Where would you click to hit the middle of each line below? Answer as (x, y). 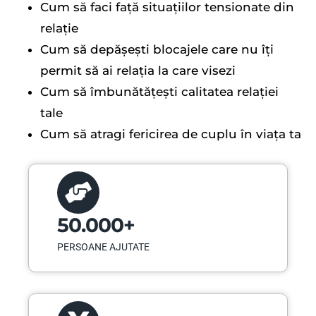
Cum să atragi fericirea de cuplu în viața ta (171, 134)
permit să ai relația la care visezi (138, 70)
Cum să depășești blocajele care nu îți (157, 49)
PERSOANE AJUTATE (103, 247)
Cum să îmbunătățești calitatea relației (159, 91)
